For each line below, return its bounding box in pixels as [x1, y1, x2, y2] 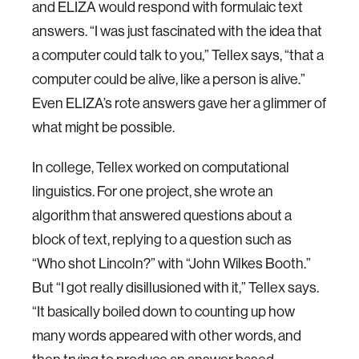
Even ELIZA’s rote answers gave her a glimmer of [32, 94, 326, 112]
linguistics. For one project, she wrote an [32, 182, 273, 200]
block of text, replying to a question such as [32, 230, 292, 248]
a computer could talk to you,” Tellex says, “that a [32, 46, 324, 64]
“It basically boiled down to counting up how [32, 302, 295, 321]
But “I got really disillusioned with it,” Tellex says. [32, 278, 319, 296]
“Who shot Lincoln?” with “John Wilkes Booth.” [32, 254, 311, 272]
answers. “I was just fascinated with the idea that [32, 22, 322, 40]
